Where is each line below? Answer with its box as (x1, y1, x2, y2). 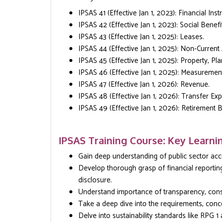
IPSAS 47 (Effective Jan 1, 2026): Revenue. (78, 78, 210, 91)
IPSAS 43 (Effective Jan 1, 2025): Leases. (78, 31, 204, 43)
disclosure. (78, 174, 112, 186)
